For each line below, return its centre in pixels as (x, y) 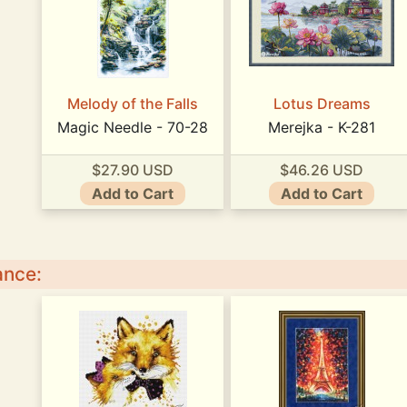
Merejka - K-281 (322, 128)
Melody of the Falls (133, 104)
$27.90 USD (133, 169)
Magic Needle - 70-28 (133, 128)
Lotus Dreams (322, 104)
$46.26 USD (322, 169)
